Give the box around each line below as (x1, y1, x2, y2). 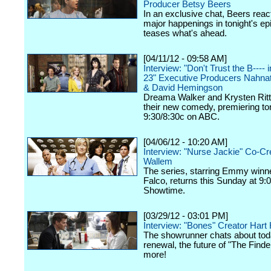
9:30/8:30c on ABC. (143, 112, 220, 122)
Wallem (143, 157, 172, 166)
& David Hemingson (143, 83, 223, 93)
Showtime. (143, 186, 185, 195)
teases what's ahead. (143, 28, 227, 38)
